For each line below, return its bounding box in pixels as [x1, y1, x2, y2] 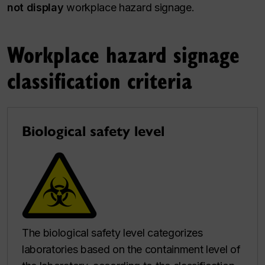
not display [7, 1, 64, 14]
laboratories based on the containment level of [22, 243, 241, 256]
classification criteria [7, 64, 192, 96]
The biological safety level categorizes [22, 227, 203, 240]
